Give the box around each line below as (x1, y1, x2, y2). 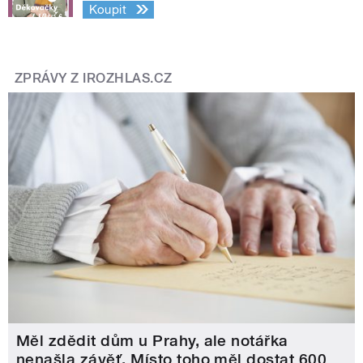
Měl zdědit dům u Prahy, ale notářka (16, 331, 288, 351)
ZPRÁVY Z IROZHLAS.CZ (15, 70, 173, 87)
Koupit (88, 2, 127, 17)
